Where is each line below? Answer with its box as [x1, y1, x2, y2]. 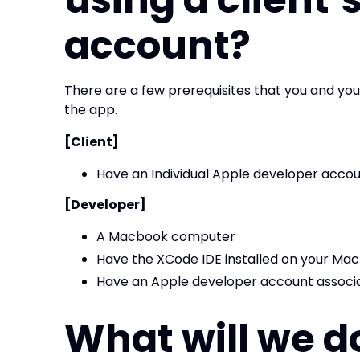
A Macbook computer [96, 227, 235, 246]
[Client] [64, 133, 119, 151]
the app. [64, 100, 117, 119]
